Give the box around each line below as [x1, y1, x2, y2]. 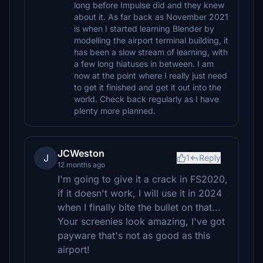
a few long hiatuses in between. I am [74, 59, 214, 69]
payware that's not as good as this [58, 230, 210, 241]
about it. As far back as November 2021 [74, 12, 228, 22]
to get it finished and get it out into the [74, 82, 221, 92]
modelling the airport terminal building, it [74, 35, 228, 45]
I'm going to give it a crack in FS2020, [58, 173, 228, 185]
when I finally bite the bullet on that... [58, 201, 221, 213]
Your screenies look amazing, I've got [58, 215, 225, 227]
